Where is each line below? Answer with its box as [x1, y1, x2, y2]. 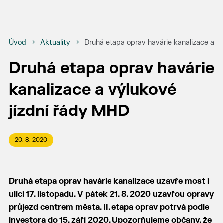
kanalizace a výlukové [8, 80, 176, 100]
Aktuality [40, 38, 70, 47]
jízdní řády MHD [8, 101, 130, 121]
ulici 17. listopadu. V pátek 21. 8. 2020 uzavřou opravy [8, 189, 214, 199]
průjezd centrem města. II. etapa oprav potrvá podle [8, 202, 209, 212]
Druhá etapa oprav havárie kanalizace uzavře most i [8, 176, 209, 186]
